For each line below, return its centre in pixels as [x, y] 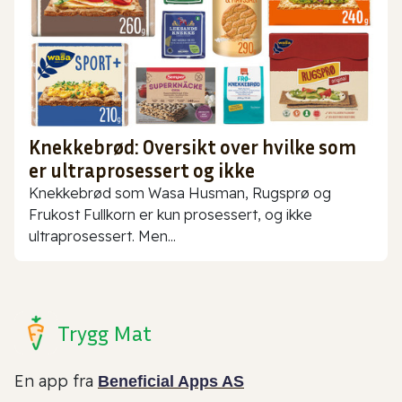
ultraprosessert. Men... [102, 236]
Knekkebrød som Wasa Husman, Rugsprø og [180, 192]
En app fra [56, 380]
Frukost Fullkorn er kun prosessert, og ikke [170, 214]
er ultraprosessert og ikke [142, 170]
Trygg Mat [105, 332]
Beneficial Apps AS [171, 381]
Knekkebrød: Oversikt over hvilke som [192, 147]
